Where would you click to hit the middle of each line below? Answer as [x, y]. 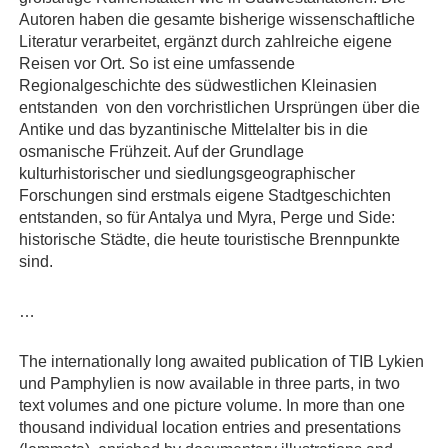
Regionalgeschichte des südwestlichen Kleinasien [198, 84]
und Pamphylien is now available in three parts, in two [209, 382]
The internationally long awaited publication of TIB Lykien [221, 360]
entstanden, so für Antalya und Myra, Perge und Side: [207, 216]
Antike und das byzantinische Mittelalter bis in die [193, 128]
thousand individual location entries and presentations [210, 426]
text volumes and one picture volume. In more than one [212, 404]
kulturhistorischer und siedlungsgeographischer [187, 172]
